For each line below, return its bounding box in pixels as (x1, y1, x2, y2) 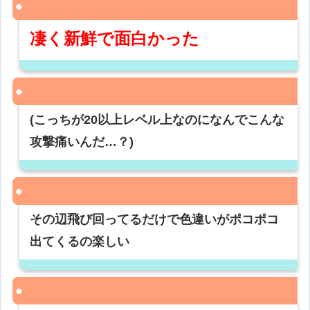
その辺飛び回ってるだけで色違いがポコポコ (30, 212, 280, 227)
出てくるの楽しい (30, 235, 130, 249)
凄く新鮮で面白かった (30, 29, 200, 48)
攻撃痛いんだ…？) (30, 135, 134, 149)
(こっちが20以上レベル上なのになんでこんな (30, 113, 285, 127)
